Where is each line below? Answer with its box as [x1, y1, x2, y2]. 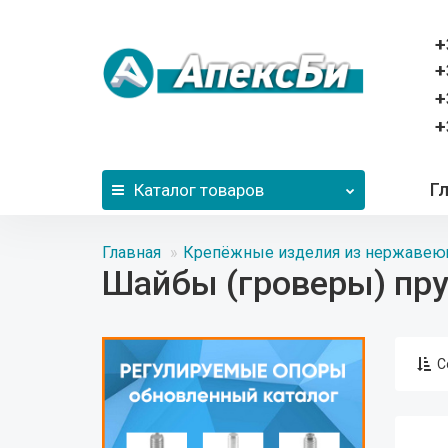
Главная [102, 243, 161, 262]
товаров [196, 180, 264, 200]
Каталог [134, 180, 196, 200]
